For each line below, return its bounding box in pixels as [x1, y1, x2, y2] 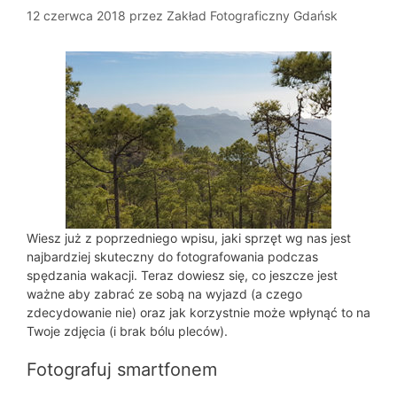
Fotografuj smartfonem [27, 358, 217, 380]
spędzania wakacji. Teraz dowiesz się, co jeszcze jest [27, 267, 338, 283]
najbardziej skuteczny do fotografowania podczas [27, 248, 318, 264]
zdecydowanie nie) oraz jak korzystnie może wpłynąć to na [27, 304, 370, 320]
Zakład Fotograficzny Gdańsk [167, 7, 338, 23]
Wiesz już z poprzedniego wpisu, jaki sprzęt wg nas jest [27, 230, 351, 245]
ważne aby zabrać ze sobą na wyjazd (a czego [27, 285, 302, 301]
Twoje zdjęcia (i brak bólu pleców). [27, 323, 228, 339]
